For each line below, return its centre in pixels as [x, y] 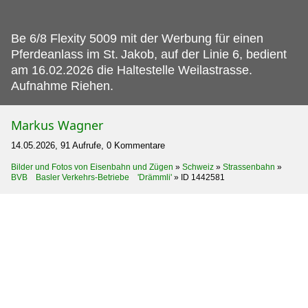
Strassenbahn [249, 167]
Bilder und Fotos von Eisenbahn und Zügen [92, 167]
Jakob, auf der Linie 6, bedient [204, 54]
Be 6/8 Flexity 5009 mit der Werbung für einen [137, 38]
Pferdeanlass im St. [65, 54]
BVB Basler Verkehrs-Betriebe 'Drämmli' [91, 177]
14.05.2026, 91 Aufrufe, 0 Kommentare [88, 145]
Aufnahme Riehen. [62, 86]
